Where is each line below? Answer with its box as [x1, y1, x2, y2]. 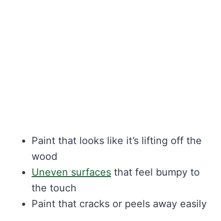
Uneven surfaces [32, 166, 111, 179]
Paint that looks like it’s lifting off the [32, 135, 202, 147]
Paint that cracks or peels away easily [32, 198, 207, 210]
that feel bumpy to [111, 166, 200, 179]
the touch [32, 182, 76, 194]
